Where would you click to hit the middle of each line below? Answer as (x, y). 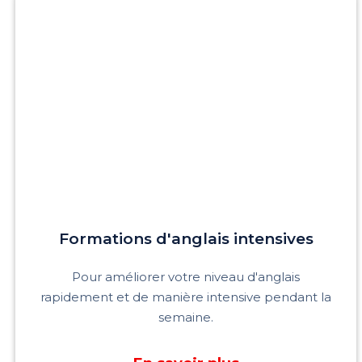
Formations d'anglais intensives (186, 238)
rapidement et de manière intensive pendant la (186, 297)
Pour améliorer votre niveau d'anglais (186, 276)
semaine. (186, 317)
